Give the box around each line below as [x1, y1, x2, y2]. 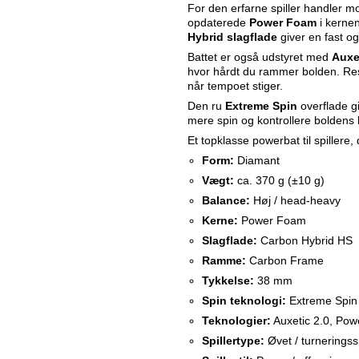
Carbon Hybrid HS [256, 234, 353, 248]
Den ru [188, 99, 225, 113]
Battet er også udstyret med [188, 50, 332, 64]
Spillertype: [201, 334, 264, 348]
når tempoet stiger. [188, 79, 283, 93]
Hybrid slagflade [188, 30, 277, 44]
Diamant [233, 154, 280, 167]
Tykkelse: [201, 274, 254, 288]
